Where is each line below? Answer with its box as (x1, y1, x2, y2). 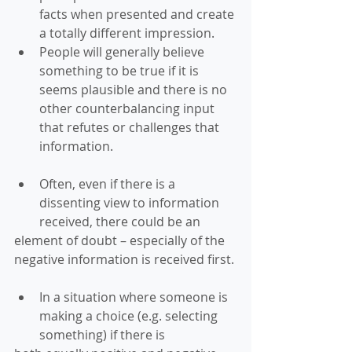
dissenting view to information (39, 194, 222, 211)
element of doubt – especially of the (14, 232, 228, 249)
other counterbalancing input (39, 100, 218, 117)
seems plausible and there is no (39, 81, 230, 98)
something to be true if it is (39, 62, 202, 79)
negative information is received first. (14, 251, 237, 268)
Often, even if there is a (39, 175, 178, 192)
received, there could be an (39, 213, 203, 230)
